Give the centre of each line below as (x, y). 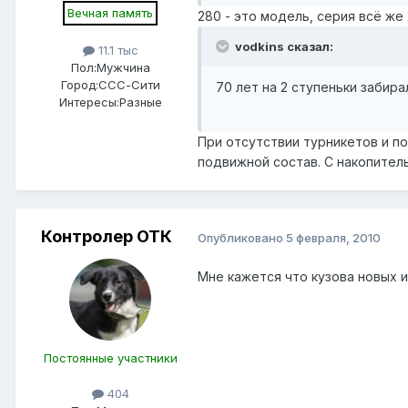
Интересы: (89, 102)
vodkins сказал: (283, 47)
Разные (140, 102)
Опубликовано (242, 237)
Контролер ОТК (107, 237)
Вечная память (110, 13)
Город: (79, 85)
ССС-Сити (129, 85)
